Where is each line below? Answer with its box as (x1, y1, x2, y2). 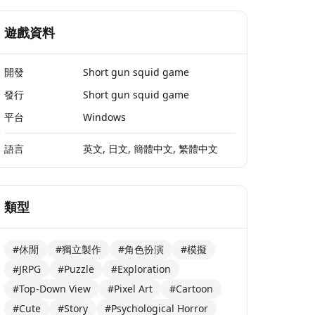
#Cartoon (169, 282, 214, 296)
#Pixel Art (108, 282, 153, 296)
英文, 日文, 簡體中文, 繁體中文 (83, 142, 219, 156)
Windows (83, 110, 127, 124)
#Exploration (111, 262, 172, 276)
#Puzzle (58, 262, 95, 276)
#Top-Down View (13, 282, 91, 296)
